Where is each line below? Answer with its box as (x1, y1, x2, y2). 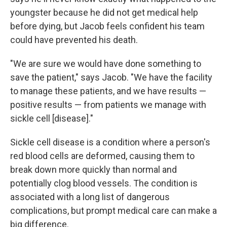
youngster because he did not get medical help (10, 7, 198, 18)
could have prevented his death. (10, 34, 138, 46)
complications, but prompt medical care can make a (10, 205, 217, 216)
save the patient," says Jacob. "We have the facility (10, 72, 212, 83)
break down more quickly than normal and (10, 164, 177, 175)
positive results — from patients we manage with (10, 99, 206, 110)
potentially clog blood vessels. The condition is (10, 178, 198, 189)
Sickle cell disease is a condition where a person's (10, 137, 210, 148)
